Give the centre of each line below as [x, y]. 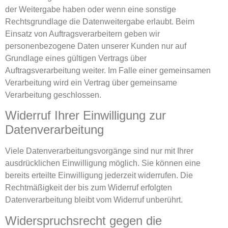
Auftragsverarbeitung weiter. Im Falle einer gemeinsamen [108, 70]
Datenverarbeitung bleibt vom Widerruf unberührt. [94, 200]
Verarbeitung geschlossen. [53, 95]
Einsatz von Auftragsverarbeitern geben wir [82, 34]
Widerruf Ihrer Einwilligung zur [85, 116]
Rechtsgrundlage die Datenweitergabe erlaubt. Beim [100, 21]
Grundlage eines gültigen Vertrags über [76, 58]
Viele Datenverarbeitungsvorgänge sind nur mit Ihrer [99, 151]
